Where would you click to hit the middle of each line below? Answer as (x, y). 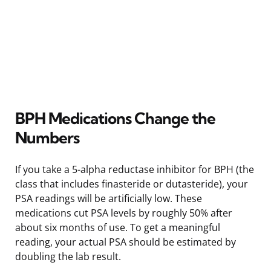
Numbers (47, 137)
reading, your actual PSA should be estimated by (126, 242)
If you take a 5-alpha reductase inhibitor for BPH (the (135, 169)
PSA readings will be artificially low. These (109, 198)
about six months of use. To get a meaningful (118, 227)
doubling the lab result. (68, 256)
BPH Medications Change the (115, 118)
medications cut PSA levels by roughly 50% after (124, 213)
